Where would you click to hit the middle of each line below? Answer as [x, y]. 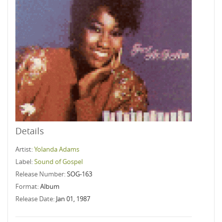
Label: [25, 162]
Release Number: [41, 174]
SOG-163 [80, 174]
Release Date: [36, 199]
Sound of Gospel [58, 162]
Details [30, 131]
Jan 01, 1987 [73, 199]
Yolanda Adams [57, 149]
